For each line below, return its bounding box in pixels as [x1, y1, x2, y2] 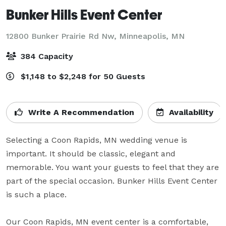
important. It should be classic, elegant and [6, 148, 176, 158]
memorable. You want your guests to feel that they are [6, 162, 219, 172]
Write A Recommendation [26, 107, 134, 117]
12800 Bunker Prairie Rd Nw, [6, 31, 119, 41]
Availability [166, 107, 213, 117]
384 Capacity [18, 51, 73, 61]
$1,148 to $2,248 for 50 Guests [18, 71, 145, 81]
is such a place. [6, 189, 67, 199]
